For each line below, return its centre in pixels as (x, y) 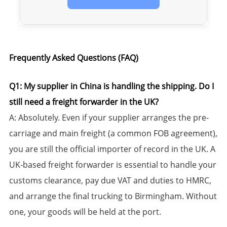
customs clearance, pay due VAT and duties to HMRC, (110, 181)
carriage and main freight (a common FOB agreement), (113, 134)
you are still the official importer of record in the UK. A (112, 149)
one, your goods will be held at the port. (85, 212)
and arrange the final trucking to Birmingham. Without (113, 196)
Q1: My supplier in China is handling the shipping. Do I (111, 86)
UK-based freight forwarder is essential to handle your (112, 165)
